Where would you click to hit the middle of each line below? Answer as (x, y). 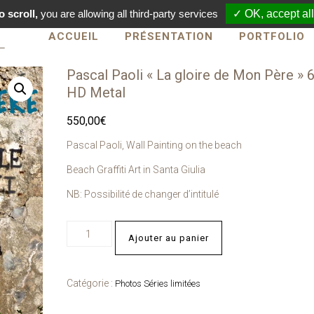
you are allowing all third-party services (128, 14)
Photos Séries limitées (157, 284)
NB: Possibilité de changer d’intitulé (142, 194)
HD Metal (96, 93)
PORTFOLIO (272, 36)
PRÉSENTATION (169, 36)
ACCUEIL (74, 36)
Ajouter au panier (168, 238)
